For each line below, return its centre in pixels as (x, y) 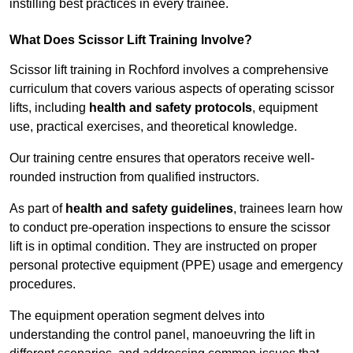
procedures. (43, 284)
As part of (37, 209)
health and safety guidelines (149, 209)
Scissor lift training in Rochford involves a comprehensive (169, 70)
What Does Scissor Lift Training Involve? (131, 40)
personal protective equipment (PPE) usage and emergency (176, 266)
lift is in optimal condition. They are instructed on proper (163, 247)
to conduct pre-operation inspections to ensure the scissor (170, 228)
